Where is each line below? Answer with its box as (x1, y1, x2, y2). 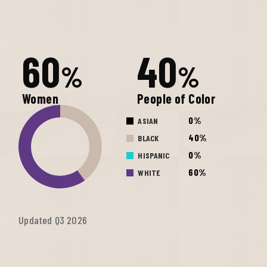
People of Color (136, 91, 216, 107)
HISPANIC (138, 150, 170, 161)
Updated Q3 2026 (18, 213, 87, 227)
